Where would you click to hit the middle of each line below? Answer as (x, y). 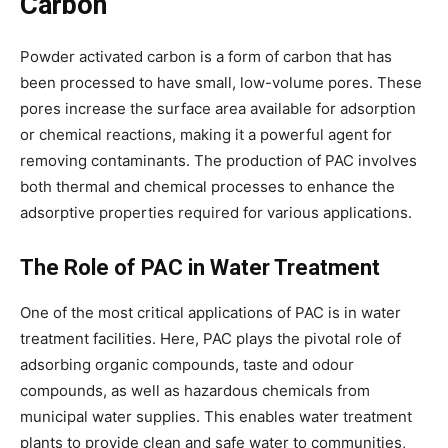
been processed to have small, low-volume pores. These (221, 82)
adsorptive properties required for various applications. (216, 212)
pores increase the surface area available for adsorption (218, 108)
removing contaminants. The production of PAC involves (218, 160)
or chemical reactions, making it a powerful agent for (206, 134)
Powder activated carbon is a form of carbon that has (206, 56)
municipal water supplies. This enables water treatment (216, 416)
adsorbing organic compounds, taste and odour (187, 364)
